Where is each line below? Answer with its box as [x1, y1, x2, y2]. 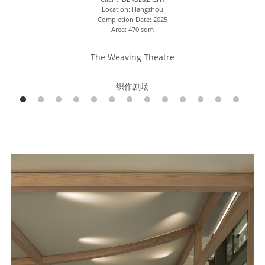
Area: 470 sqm [111, 25, 154, 34]
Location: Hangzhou [102, 5, 164, 14]
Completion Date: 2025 [98, 15, 168, 24]
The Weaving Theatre [91, 51, 175, 63]
